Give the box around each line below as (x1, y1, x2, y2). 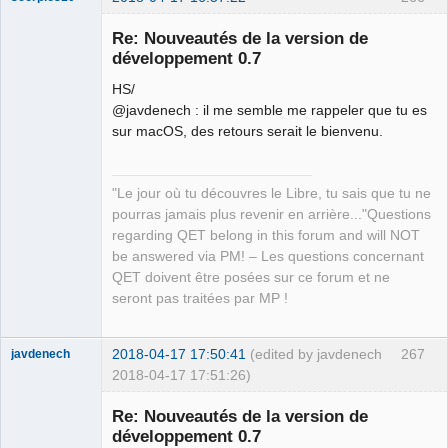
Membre (11, 385, 56, 400)
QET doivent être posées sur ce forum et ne (112, 269, 390, 285)
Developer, (11, 223, 70, 238)
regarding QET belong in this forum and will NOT (112, 227, 420, 243)
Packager (11, 237, 63, 252)
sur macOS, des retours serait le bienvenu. (112, 123, 383, 140)
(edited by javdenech (250, 346, 382, 363)
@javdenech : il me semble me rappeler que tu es (112, 102, 427, 119)
